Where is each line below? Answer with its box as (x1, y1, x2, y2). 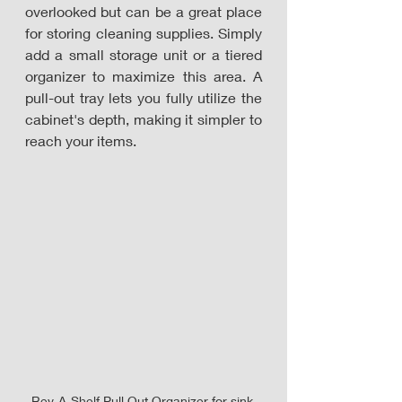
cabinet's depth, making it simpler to (25, 110, 262, 127)
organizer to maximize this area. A (25, 67, 262, 84)
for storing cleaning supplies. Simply (25, 24, 262, 41)
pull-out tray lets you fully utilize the (25, 89, 262, 106)
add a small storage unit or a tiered (25, 46, 262, 63)
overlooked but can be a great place (25, 3, 262, 20)
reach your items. (25, 132, 140, 149)
